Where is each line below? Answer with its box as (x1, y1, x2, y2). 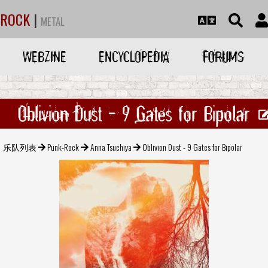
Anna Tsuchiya (90, 140, 132, 153)
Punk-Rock (47, 140, 80, 153)
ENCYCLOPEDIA (98, 47, 169, 66)
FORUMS (202, 47, 244, 66)
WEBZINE (23, 47, 67, 66)
